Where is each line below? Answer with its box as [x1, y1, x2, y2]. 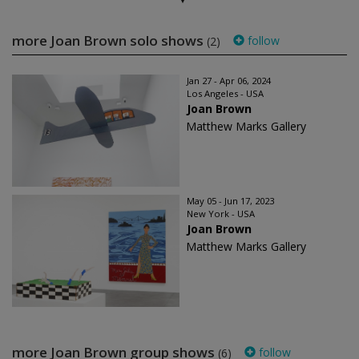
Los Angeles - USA [187, 87, 264, 100]
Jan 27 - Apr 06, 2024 [187, 75, 271, 87]
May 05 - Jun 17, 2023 [187, 195, 274, 208]
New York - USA [187, 208, 255, 220]
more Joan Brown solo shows [12, 31, 207, 50]
